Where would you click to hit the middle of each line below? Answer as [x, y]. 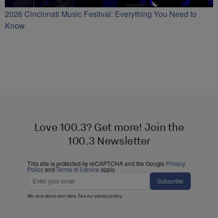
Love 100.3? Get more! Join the [109, 127]
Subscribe [170, 181]
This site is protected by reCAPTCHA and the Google [97, 163]
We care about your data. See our [61, 196]
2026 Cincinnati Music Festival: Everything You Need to [101, 14]
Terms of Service [78, 169]
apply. [108, 169]
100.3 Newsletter [109, 141]
